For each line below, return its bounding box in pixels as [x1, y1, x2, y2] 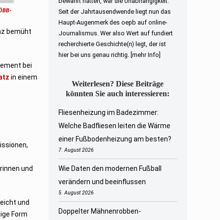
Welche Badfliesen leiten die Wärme [58, 121, 170, 130]
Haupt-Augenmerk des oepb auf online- [58, 18, 167, 26]
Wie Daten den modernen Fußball [58, 165, 162, 173]
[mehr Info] [130, 51, 161, 58]
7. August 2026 [58, 146, 94, 153]
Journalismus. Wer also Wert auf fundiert [58, 29, 173, 37]
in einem [9, 73, 38, 81]
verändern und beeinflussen [58, 178, 146, 186]
